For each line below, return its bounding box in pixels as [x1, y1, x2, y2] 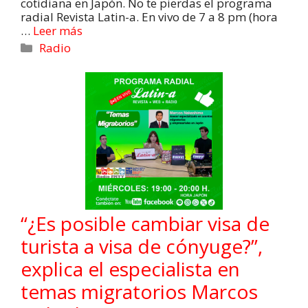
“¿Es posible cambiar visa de [21, 210, 269, 237]
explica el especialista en [21, 256, 240, 283]
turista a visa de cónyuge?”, [21, 233, 263, 260]
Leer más [33, 23, 82, 39]
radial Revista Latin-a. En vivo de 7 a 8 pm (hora [21, 9, 278, 25]
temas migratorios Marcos [21, 278, 258, 305]
